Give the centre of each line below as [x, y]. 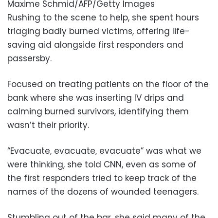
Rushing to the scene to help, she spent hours [103, 17]
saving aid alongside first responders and [95, 45]
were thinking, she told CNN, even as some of [102, 164]
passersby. [29, 58]
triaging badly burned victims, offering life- [99, 31]
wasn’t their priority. [48, 125]
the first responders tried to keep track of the [102, 178]
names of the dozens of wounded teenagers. [103, 191]
